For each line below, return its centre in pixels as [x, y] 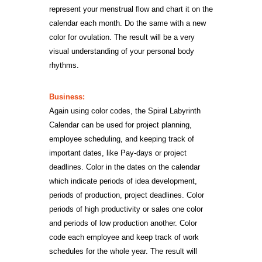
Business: [67, 97]
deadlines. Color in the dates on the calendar [125, 167]
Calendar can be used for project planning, [120, 125]
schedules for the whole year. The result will [123, 251]
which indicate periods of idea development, [123, 181]
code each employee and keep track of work [124, 237]
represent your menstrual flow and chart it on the [131, 9]
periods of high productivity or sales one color [126, 209]
